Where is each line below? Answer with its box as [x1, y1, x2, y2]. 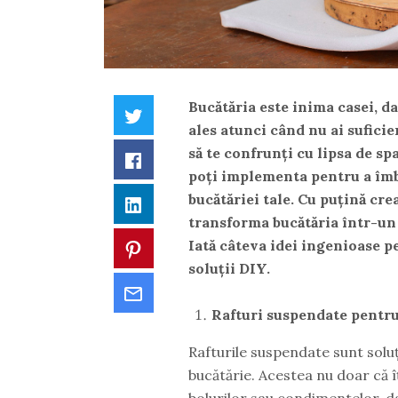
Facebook [143, 148, 209, 167]
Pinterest [143, 237, 208, 256]
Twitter [143, 104, 196, 123]
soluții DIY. [187, 259, 270, 277]
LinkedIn [143, 193, 203, 211]
